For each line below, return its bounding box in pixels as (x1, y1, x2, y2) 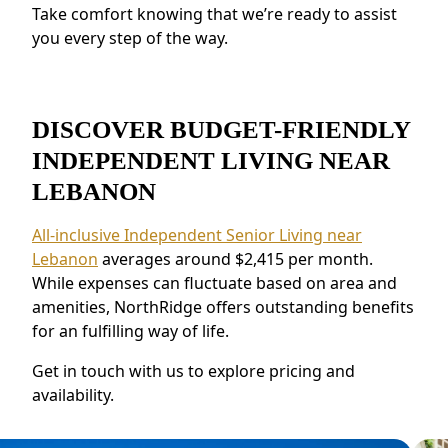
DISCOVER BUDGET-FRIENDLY (32, 115, 410, 143)
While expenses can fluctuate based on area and (32, 271, 397, 294)
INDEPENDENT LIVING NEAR (32, 146, 390, 174)
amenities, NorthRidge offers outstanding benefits (32, 295, 414, 318)
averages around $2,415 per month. (102, 247, 373, 270)
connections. (72, 13, 160, 34)
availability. (32, 383, 114, 406)
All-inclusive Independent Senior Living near (32, 223, 362, 246)
